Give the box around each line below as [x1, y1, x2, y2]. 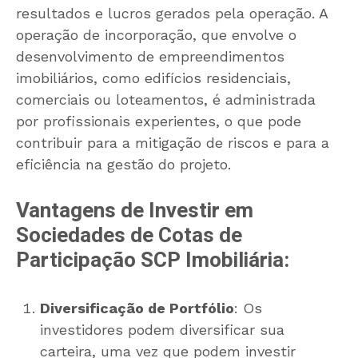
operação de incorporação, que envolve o [16, 26, 296, 44]
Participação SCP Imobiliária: [16, 245, 289, 276]
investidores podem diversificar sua [40, 321, 284, 339]
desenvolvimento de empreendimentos [16, 48, 284, 66]
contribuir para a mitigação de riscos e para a [16, 134, 329, 152]
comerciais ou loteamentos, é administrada [16, 91, 316, 109]
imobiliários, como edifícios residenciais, [16, 70, 291, 87]
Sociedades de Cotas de [16, 221, 242, 252]
